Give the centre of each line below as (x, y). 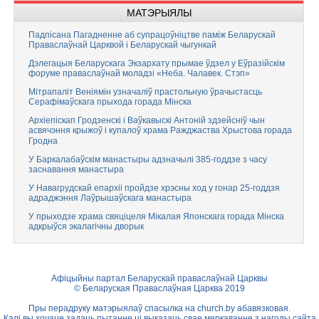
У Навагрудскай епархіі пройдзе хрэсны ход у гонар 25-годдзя (154, 188)
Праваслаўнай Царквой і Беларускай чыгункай (122, 45)
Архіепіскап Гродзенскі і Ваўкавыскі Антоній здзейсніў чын (147, 120)
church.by (216, 308)
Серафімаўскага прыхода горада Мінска (110, 102)
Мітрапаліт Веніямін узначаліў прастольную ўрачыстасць (145, 92)
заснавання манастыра (76, 170)
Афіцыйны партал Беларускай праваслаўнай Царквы (159, 278)
